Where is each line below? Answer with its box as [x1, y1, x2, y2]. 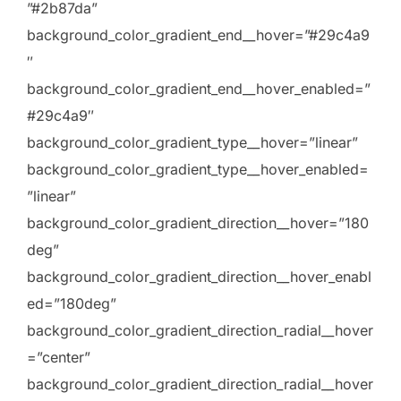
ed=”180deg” [27, 294, 116, 312]
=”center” [27, 347, 90, 366]
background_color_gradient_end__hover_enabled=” [27, 79, 371, 98]
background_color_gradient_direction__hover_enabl [27, 267, 371, 286]
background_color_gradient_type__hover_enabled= [27, 159, 369, 178]
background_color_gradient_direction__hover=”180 [27, 213, 369, 232]
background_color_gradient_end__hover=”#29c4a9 [27, 25, 370, 44]
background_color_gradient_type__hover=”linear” [27, 132, 358, 151]
